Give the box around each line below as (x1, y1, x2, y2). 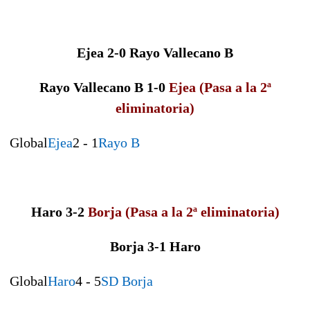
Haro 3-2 (30, 203, 88, 219)
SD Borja (101, 273, 153, 289)
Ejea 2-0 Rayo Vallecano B (77, 44, 233, 60)
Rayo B (98, 134, 140, 150)
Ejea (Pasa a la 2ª (168, 79, 271, 95)
